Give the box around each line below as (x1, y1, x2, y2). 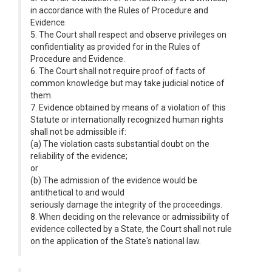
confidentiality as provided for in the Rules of (30, 42, 200, 52)
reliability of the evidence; (30, 151, 127, 161)
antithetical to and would (30, 188, 124, 197)
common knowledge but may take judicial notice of (30, 78, 225, 88)
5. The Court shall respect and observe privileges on (30, 30, 226, 39)
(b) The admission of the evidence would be (30, 175, 197, 185)
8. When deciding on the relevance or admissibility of (30, 212, 229, 222)
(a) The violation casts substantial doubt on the (30, 139, 209, 149)
